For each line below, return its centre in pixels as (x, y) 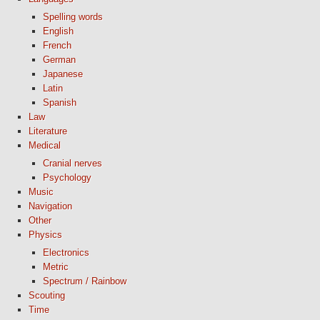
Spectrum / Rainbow (85, 281)
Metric (56, 267)
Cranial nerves (72, 163)
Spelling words (73, 17)
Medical (45, 145)
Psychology (67, 177)
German (59, 60)
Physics (45, 235)
